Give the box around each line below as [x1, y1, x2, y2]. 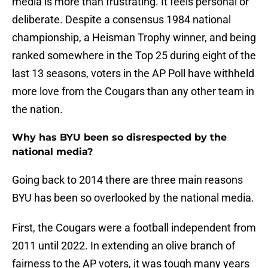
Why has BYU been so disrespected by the [12, 132, 227, 144]
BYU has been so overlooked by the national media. [12, 191, 254, 205]
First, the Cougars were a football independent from [12, 221, 256, 234]
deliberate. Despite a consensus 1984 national [12, 13, 231, 26]
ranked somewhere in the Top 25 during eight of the [12, 49, 256, 62]
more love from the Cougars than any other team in [12, 85, 254, 98]
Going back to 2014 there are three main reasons [12, 173, 243, 187]
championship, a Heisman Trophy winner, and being [12, 31, 256, 44]
